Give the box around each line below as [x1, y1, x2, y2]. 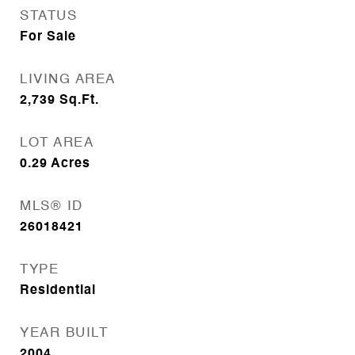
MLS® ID [20, 200, 83, 213]
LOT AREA [20, 136, 94, 150]
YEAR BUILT [20, 326, 108, 340]
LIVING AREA [20, 73, 116, 86]
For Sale [20, 31, 76, 44]
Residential [20, 284, 96, 297]
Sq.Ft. [59, 94, 99, 107]
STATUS [20, 10, 77, 23]
